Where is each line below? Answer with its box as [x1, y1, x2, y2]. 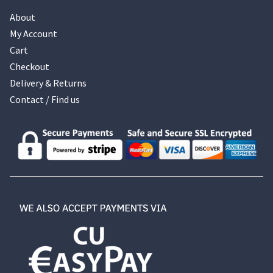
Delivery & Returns [10, 77, 87, 90]
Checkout [10, 60, 49, 73]
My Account [10, 27, 57, 40]
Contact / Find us [10, 93, 80, 106]
